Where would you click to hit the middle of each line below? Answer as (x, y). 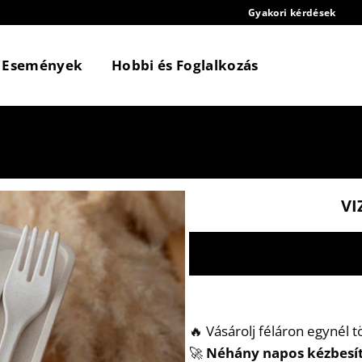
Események (42, 65)
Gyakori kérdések (292, 13)
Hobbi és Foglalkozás (185, 65)
